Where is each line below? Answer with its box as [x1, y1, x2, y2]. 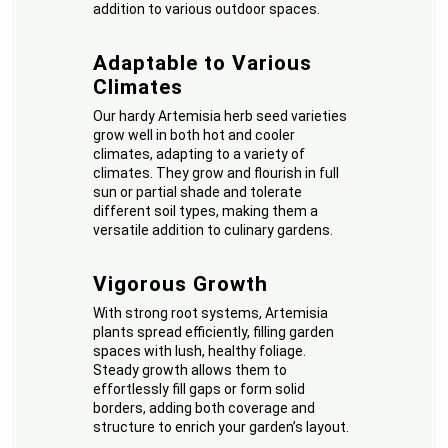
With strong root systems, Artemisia [93, 305, 329, 322]
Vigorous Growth [93, 272, 269, 297]
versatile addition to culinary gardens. [93, 222, 334, 239]
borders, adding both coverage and [93, 400, 316, 417]
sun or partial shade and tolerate [93, 184, 303, 201]
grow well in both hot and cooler [93, 127, 296, 144]
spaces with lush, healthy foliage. [93, 343, 307, 360]
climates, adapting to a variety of [93, 146, 306, 163]
